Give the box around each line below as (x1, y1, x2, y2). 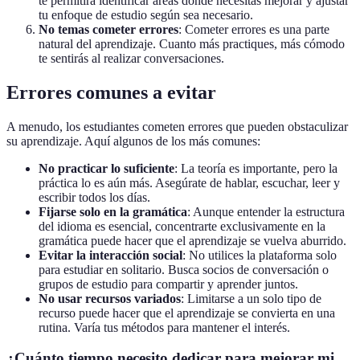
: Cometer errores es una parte (178, 22, 329, 36)
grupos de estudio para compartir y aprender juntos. (39, 276, 298, 291)
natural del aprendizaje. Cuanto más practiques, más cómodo (39, 36, 345, 51)
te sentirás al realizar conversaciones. (39, 51, 224, 65)
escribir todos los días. (39, 190, 150, 204)
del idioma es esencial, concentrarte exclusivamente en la (39, 219, 325, 233)
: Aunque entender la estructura (187, 204, 345, 219)
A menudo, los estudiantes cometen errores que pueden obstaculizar (6, 119, 348, 133)
